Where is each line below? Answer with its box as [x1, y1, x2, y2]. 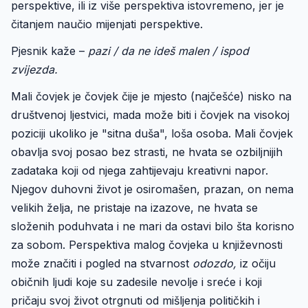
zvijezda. [11, 63, 58, 76]
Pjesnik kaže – [11, 44, 88, 58]
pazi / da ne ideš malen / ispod [88, 44, 249, 58]
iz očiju [236, 256, 276, 270]
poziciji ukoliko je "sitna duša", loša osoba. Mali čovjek [11, 126, 293, 140]
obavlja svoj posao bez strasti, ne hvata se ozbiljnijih [11, 145, 283, 159]
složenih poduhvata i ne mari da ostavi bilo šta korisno [11, 219, 294, 233]
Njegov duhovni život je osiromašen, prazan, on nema [11, 182, 294, 196]
